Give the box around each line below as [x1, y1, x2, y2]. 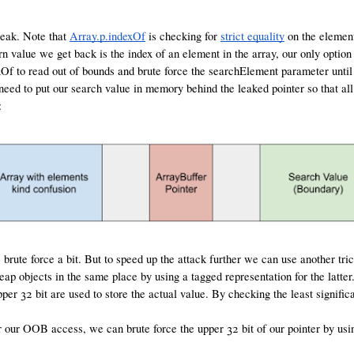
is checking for [145, 28, 220, 43]
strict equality [220, 28, 284, 43]
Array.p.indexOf [70, 28, 145, 43]
